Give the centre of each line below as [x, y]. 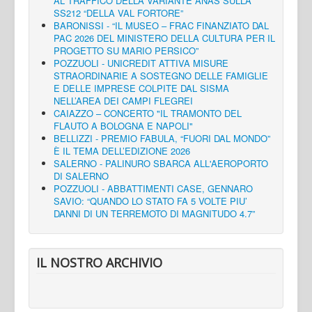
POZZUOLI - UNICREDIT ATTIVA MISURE [141, 63]
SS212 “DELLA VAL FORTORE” [118, 13]
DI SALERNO [81, 175]
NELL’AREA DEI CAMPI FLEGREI [123, 100]
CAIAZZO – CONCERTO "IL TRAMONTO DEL [148, 113]
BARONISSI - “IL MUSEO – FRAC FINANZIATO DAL [161, 25]
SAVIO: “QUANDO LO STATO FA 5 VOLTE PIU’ [150, 201]
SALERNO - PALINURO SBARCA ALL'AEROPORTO [161, 163]
